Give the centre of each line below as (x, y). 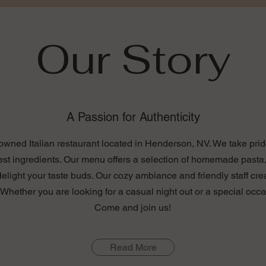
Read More (133, 248)
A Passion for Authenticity (133, 117)
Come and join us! (133, 208)
